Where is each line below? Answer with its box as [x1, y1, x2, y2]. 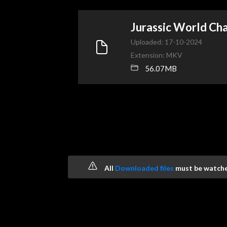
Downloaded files [115, 163, 174, 172]
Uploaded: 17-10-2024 [131, 37, 203, 46]
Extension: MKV [131, 51, 183, 59]
